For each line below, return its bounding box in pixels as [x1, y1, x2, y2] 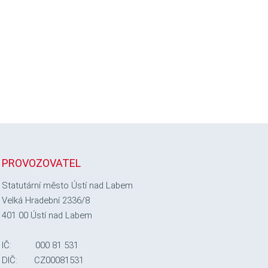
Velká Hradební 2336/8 [1, 195, 90, 206]
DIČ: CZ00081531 [1, 255, 84, 266]
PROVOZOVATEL [1, 157, 81, 169]
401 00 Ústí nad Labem [1, 210, 92, 221]
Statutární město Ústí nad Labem [1, 180, 133, 191]
